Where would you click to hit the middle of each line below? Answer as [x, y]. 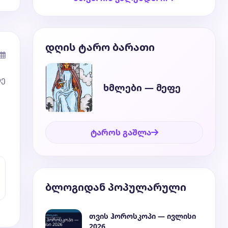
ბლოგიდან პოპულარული [116, 187]
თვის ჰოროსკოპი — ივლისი [142, 216]
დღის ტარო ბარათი [100, 47]
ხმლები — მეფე [142, 88]
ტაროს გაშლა [121, 132]
